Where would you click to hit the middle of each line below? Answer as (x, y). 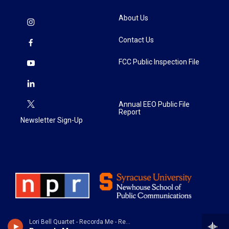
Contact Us (136, 40)
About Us (133, 18)
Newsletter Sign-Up (52, 120)
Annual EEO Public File (154, 104)
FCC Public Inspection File (159, 62)
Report (130, 112)
